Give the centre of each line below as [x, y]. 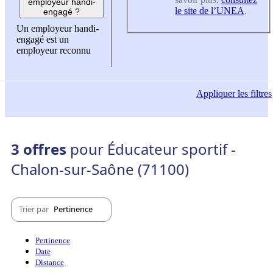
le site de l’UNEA [210, 10]
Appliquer [216, 93]
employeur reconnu [54, 51]
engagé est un [43, 40]
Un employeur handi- [58, 29]
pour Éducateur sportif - [153, 149]
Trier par [35, 209]
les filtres [253, 93]
